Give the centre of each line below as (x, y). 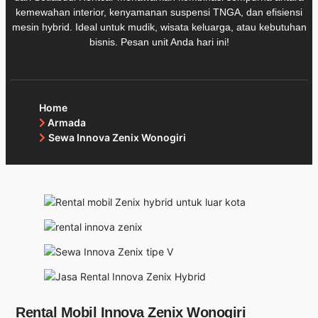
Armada (67, 122)
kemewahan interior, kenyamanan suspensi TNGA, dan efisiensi (159, 12)
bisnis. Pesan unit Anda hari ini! (159, 42)
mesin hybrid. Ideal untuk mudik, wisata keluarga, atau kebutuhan (159, 27)
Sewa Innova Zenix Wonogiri (117, 137)
